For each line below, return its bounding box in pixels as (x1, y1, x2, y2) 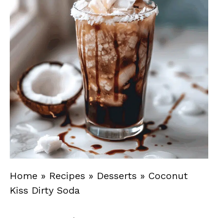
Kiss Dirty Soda (10, 184, 80, 196)
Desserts (97, 170, 137, 182)
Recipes (49, 170, 85, 182)
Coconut (148, 170, 188, 182)
